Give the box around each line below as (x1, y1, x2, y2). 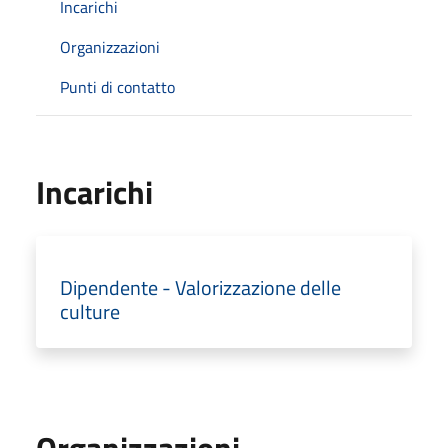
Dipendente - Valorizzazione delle (60, 271, 341, 303)
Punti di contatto (60, 74, 175, 99)
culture (60, 295, 120, 327)
